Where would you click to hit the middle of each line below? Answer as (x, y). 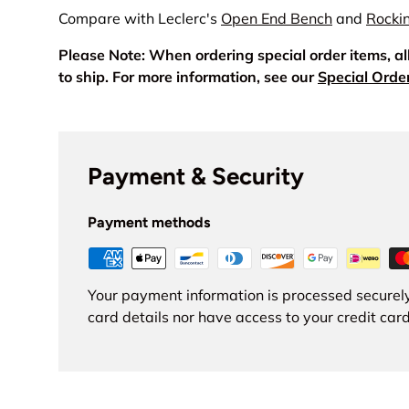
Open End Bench (277, 19)
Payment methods (149, 223)
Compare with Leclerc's (140, 19)
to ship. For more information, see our (188, 77)
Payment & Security (196, 176)
